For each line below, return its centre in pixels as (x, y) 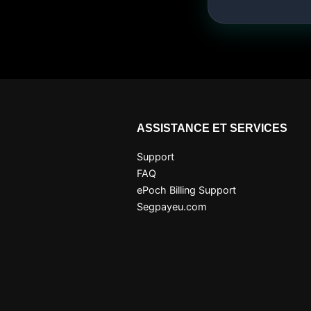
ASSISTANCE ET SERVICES (212, 128)
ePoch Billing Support (186, 190)
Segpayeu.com (172, 207)
